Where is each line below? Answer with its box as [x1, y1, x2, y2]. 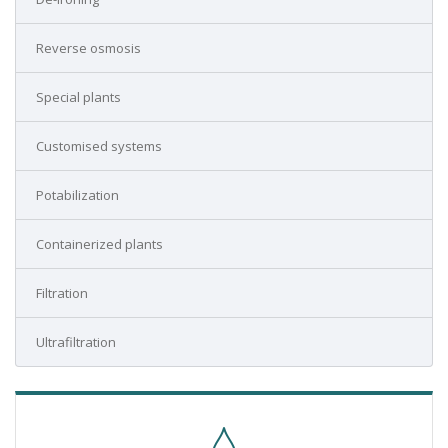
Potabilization [36, 186, 119, 204]
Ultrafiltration [36, 333, 116, 351]
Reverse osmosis [36, 39, 141, 57]
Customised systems [36, 137, 162, 155]
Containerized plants [36, 235, 163, 253]
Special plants [36, 88, 121, 106]
